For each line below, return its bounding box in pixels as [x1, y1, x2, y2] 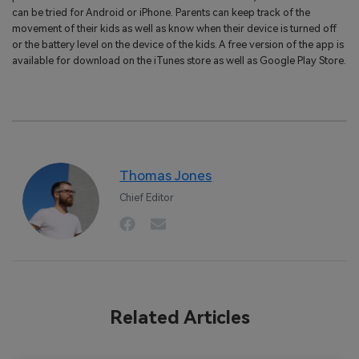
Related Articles [109, 307, 250, 329]
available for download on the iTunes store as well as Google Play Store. [12, 54, 346, 67]
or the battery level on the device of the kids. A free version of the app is [12, 38, 344, 50]
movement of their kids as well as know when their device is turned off [12, 22, 337, 34]
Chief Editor [119, 191, 175, 204]
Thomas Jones [119, 167, 212, 184]
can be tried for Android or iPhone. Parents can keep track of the [12, 6, 310, 18]
